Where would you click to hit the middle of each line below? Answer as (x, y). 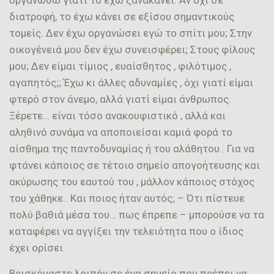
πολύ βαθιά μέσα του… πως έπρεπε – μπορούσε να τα (137, 214)
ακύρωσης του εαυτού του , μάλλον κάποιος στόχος (132, 181)
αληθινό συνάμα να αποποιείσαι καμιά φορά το (121, 132)
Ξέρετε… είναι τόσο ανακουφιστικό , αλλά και (117, 115)
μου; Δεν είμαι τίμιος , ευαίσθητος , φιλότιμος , (120, 66)
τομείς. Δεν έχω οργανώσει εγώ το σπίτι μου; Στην (131, 33)
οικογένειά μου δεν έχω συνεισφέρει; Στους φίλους (132, 49)
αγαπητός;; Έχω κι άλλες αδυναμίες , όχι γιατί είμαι (131, 82)
